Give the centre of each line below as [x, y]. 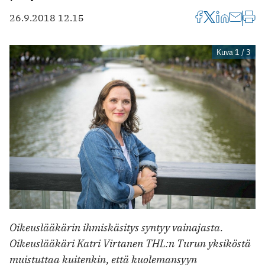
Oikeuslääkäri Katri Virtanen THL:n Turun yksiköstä [130, 244]
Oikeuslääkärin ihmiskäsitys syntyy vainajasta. [116, 228]
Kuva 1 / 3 [234, 52]
